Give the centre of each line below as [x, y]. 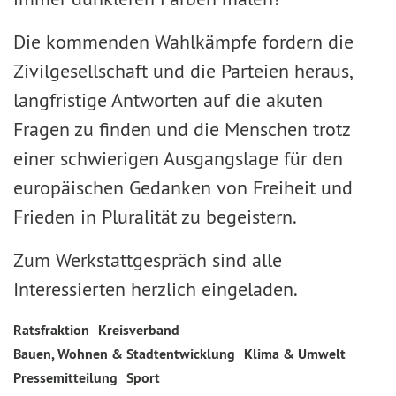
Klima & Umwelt [295, 354]
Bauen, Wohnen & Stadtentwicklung [124, 354]
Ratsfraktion [51, 330]
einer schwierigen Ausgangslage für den [178, 158]
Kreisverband [139, 330]
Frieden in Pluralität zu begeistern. [155, 217]
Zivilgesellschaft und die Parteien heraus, [182, 71]
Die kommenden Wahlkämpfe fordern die [183, 42]
